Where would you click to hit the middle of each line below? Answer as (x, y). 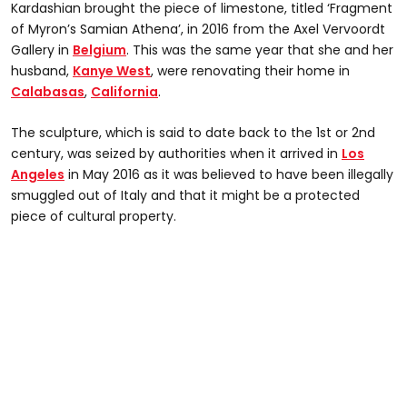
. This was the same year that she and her (260, 50)
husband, (42, 70)
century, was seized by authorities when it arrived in (176, 153)
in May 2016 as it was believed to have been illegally (229, 174)
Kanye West (112, 70)
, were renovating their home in (250, 70)
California (124, 91)
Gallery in (42, 50)
